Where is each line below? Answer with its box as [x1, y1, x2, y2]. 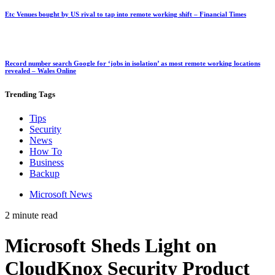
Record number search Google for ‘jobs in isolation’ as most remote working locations [5, 60, 260, 68]
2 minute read [5, 210, 58, 221]
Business [29, 157, 64, 168]
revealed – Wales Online [5, 67, 76, 75]
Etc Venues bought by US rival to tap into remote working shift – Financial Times [5, 10, 246, 18]
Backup [29, 168, 60, 179]
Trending [5, 90, 37, 99]
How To [29, 146, 62, 157]
